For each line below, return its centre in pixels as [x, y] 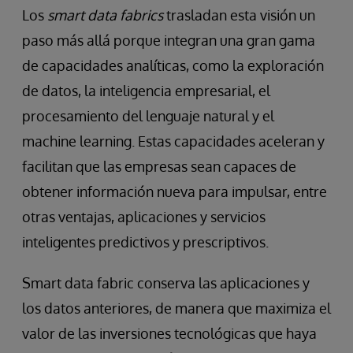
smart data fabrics [105, 15]
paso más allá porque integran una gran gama [169, 41]
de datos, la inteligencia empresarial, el [146, 91]
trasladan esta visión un [239, 15]
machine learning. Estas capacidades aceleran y [173, 141]
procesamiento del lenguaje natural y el [148, 116]
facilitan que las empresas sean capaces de [159, 167]
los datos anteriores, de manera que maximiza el [176, 308]
